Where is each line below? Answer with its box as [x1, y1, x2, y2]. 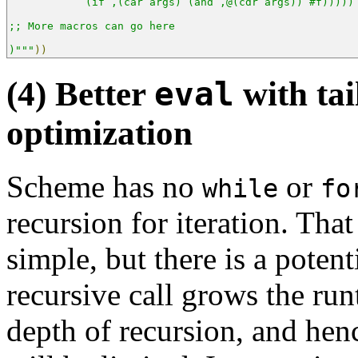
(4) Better [6, 74, 154, 113]
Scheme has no [6, 169, 202, 204]
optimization [6, 113, 193, 152]
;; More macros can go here [9, 19, 175, 32]
